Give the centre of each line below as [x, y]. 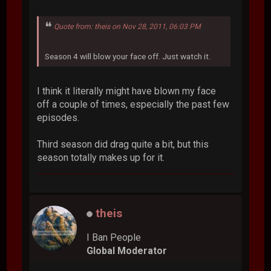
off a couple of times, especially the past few [133, 104]
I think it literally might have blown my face [127, 91]
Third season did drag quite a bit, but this [123, 144]
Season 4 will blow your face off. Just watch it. [128, 56]
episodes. [58, 117]
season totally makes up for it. [101, 157]
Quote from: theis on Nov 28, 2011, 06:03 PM [128, 26]
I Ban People [114, 237]
